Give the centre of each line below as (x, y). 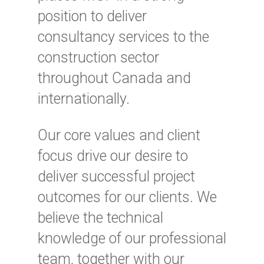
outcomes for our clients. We (127, 197)
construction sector (98, 58)
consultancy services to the (123, 37)
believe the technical (100, 218)
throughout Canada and (114, 78)
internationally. (84, 99)
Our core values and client (119, 136)
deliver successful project (116, 177)
